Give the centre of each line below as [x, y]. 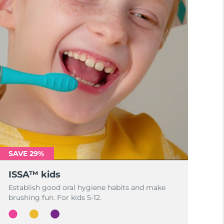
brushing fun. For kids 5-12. [55, 197]
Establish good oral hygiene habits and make [87, 187]
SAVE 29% [26, 153]
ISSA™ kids [35, 174]
